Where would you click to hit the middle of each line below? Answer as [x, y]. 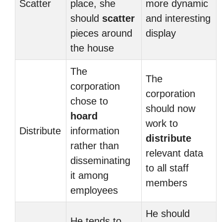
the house [92, 48]
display [161, 33]
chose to [89, 101]
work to [162, 123]
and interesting [178, 18]
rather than [95, 146]
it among [89, 175]
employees [94, 190]
